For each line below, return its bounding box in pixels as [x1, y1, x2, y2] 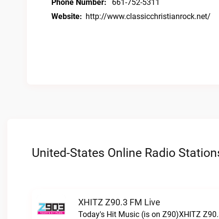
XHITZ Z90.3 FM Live [78, 197, 160, 207]
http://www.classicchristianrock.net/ [86, 12, 211, 21]
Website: [51, 12, 82, 21]
